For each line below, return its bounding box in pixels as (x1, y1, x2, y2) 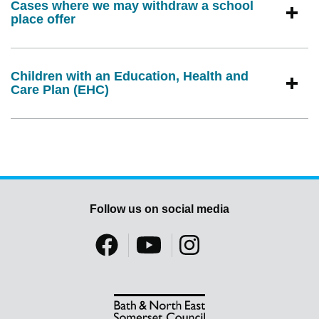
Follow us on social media (90, 203, 229, 216)
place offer (11, 12, 75, 27)
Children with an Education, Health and (11, 69, 249, 84)
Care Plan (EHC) (11, 83, 109, 98)
